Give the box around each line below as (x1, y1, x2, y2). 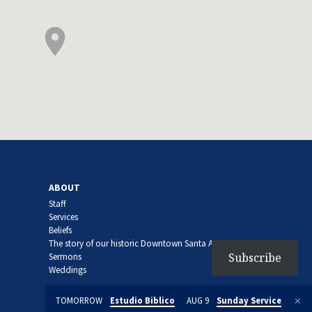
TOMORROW (55, 295, 104, 306)
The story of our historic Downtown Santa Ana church (49, 237, 251, 249)
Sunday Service (217, 295, 281, 306)
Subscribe (228, 250, 281, 265)
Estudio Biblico (109, 295, 175, 306)
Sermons (49, 250, 82, 263)
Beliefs (49, 224, 72, 236)
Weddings (49, 263, 87, 276)
